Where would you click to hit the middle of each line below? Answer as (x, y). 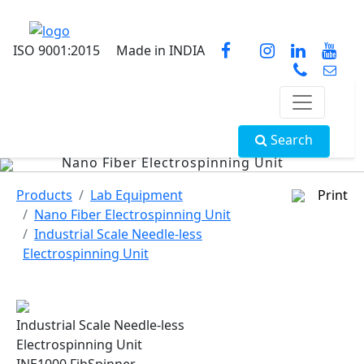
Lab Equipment (136, 195)
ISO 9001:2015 (56, 50)
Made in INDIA (160, 50)
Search (290, 139)
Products (44, 195)
